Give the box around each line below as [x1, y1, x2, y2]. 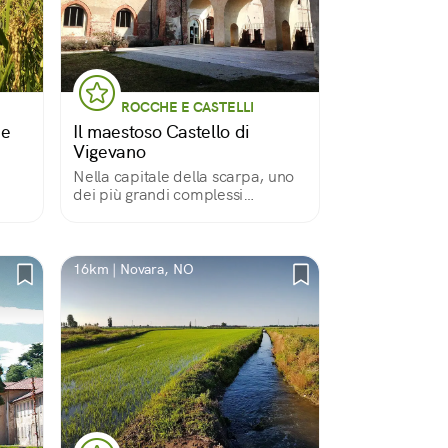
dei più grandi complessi [73, 184, 243, 205]
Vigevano [73, 140, 146, 163]
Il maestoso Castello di [73, 120, 250, 143]
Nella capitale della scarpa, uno [73, 166, 294, 187]
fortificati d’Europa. [73, 202, 210, 223]
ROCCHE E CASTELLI [121, 98, 254, 116]
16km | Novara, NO [73, 260, 194, 278]
